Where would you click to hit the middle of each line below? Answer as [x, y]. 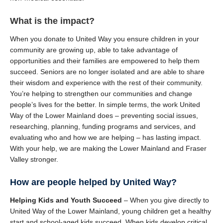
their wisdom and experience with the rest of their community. [106, 83]
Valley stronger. [34, 159]
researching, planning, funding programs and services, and [103, 126]
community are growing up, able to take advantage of [94, 50]
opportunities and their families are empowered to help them [105, 61]
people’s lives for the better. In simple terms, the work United [105, 105]
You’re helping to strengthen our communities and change [101, 94]
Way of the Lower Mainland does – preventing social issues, [104, 115]
